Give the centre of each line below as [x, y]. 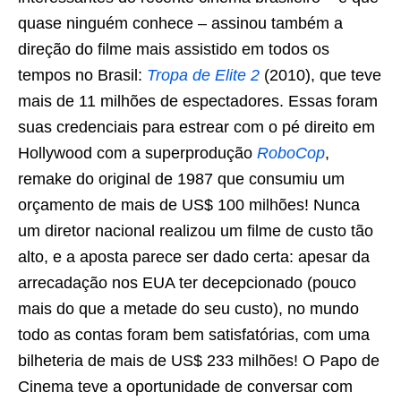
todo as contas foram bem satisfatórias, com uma [194, 335]
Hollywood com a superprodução [137, 153]
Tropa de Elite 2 [203, 75]
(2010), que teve [320, 75]
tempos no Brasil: [82, 75]
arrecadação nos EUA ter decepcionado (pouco [187, 283]
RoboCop [291, 153]
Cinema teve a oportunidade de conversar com [185, 387]
